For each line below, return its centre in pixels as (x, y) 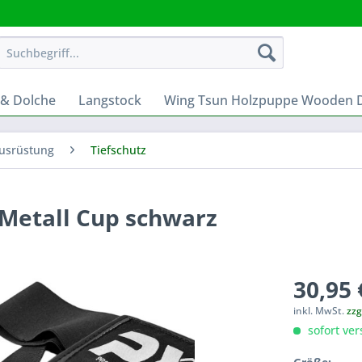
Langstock (110, 100)
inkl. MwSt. (320, 311)
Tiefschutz (118, 150)
